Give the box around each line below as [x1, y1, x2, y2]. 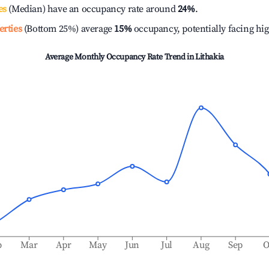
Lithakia [195, 52, 224, 62]
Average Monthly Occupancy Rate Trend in [45, 52, 196, 62]
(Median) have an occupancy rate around [6, 3, 178, 15]
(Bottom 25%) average [22, 23, 112, 35]
